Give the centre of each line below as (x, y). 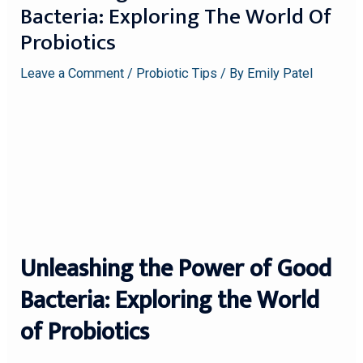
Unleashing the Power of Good (176, 269)
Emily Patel (280, 74)
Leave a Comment (73, 74)
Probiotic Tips (177, 74)
